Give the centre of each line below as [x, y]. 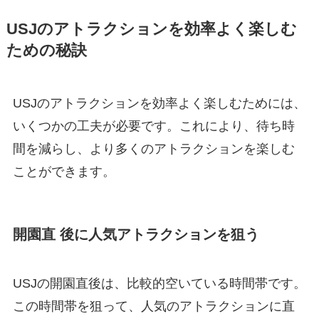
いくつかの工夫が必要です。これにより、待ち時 [153, 126]
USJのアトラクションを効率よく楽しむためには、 [159, 103]
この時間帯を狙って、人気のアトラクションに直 [153, 307]
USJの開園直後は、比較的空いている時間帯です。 [159, 284]
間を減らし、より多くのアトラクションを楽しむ [153, 148]
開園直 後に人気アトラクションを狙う [136, 234]
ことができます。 [64, 171]
